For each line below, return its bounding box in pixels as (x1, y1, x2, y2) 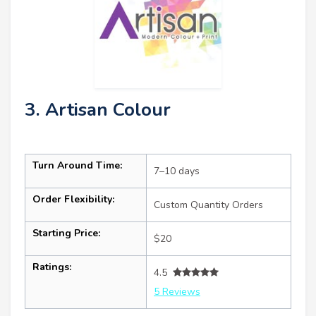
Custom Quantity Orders (154, 197, 263, 212)
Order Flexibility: (32, 192, 114, 206)
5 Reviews (154, 284, 200, 298)
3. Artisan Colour (25, 97, 171, 122)
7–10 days (154, 164, 200, 178)
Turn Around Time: (32, 158, 122, 172)
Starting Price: (32, 226, 100, 240)
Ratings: (32, 260, 71, 274)
